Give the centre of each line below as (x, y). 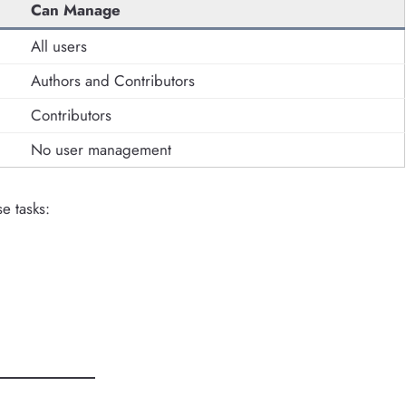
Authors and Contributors (113, 80)
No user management (101, 149)
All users (59, 46)
